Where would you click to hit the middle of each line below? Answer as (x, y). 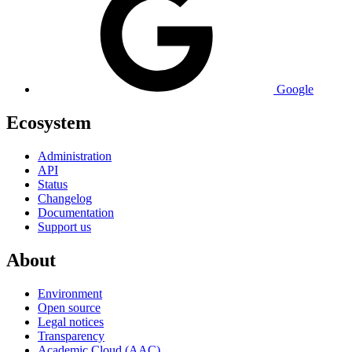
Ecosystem (49, 123)
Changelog (65, 199)
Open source (69, 308)
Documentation (76, 213)
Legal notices (71, 322)
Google (295, 90)
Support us (64, 227)
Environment (70, 294)
